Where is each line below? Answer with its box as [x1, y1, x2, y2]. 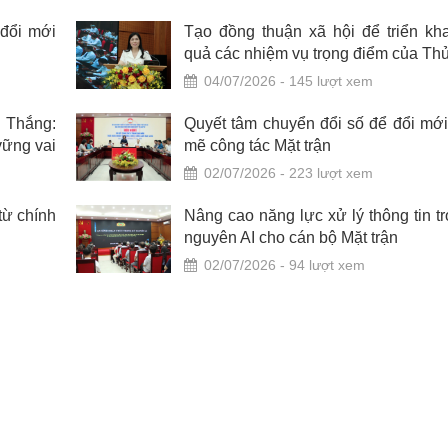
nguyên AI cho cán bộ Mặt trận [184, 229, 398, 247]
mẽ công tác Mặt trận [184, 137, 331, 155]
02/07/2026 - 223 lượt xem [204, 165, 373, 182]
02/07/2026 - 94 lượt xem [204, 257, 365, 274]
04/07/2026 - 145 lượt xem [204, 73, 373, 90]
